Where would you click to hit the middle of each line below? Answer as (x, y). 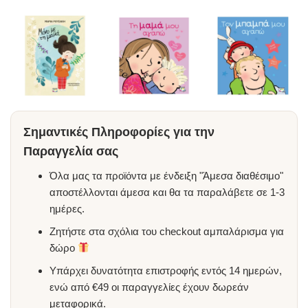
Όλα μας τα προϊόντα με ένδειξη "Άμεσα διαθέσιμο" (166, 175)
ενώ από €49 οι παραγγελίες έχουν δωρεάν (149, 287)
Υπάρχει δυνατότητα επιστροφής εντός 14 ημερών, (165, 270)
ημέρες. (67, 208)
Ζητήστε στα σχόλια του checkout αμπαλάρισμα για (166, 231)
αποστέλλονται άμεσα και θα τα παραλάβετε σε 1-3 (167, 192)
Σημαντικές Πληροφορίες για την (119, 132)
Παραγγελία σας (71, 151)
